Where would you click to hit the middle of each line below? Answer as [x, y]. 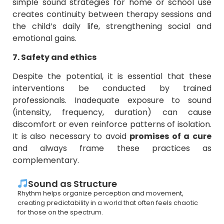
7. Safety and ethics [54, 57]
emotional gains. [44, 38]
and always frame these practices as [112, 148]
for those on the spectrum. [60, 212]
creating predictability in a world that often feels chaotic [108, 203]
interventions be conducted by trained [112, 88]
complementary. [46, 160]
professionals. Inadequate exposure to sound [112, 100]
